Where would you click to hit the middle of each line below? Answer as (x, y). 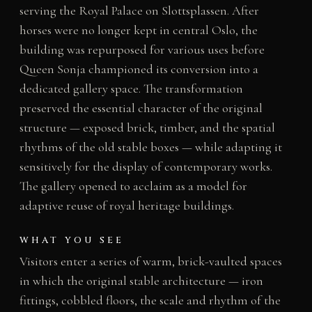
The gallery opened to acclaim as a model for (133, 186)
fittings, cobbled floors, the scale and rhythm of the (150, 301)
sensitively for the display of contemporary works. (146, 167)
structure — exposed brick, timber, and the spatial (147, 128)
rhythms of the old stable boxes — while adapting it (150, 147)
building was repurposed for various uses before (142, 50)
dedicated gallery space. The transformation (131, 89)
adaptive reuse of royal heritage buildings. (126, 206)
